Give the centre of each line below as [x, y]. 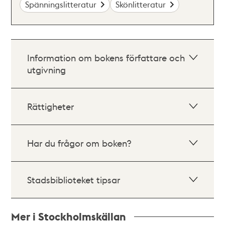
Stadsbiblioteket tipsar [74, 180]
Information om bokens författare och [106, 58]
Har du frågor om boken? [79, 143]
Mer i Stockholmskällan [69, 216]
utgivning [47, 70]
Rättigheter [51, 106]
